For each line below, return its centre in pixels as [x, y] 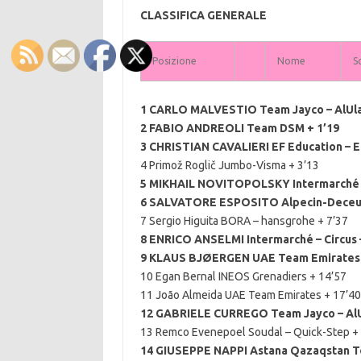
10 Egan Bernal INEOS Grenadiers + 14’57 [243, 276]
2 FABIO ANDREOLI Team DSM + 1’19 [239, 128]
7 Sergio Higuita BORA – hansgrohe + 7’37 [244, 221]
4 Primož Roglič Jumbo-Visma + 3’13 [229, 165]
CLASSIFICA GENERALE [203, 15]
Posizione [174, 61]
